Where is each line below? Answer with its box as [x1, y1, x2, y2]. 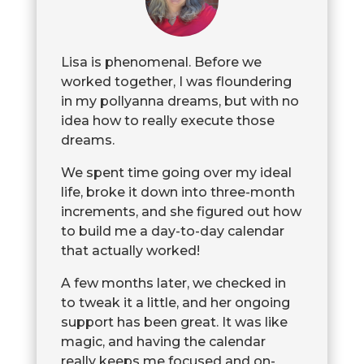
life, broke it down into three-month [60, 184, 295, 200]
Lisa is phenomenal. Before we [60, 54, 262, 70]
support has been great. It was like [60, 314, 288, 330]
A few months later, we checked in [60, 275, 286, 291]
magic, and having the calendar [60, 333, 266, 349]
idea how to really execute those [60, 112, 275, 128]
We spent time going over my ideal [60, 164, 292, 180]
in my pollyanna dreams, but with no [60, 93, 299, 109]
